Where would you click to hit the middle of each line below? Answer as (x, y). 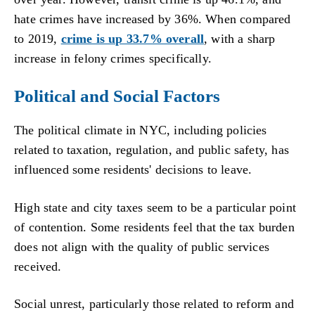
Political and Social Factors (117, 96)
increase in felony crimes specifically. (113, 58)
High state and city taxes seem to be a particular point (155, 207)
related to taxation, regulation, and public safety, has (152, 150)
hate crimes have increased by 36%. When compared (153, 19)
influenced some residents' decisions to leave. (133, 170)
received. (38, 266)
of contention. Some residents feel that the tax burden (154, 227)
